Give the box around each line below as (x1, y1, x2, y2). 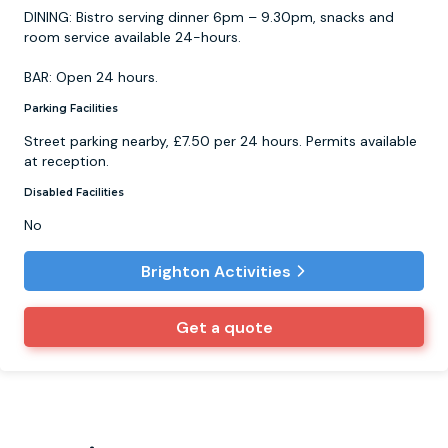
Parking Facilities (24, 102, 118, 116)
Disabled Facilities (24, 186, 124, 200)
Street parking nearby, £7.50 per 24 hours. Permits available (24, 132, 417, 151)
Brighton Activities (140, 260, 291, 282)
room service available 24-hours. (24, 28, 241, 47)
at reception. (24, 152, 109, 171)
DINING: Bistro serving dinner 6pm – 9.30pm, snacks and (24, 8, 394, 27)
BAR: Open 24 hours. (24, 68, 158, 87)
